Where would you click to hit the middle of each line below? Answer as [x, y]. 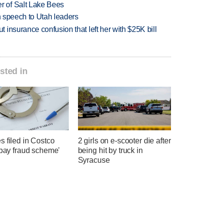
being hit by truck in [110, 151]
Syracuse [94, 160]
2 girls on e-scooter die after [124, 141]
